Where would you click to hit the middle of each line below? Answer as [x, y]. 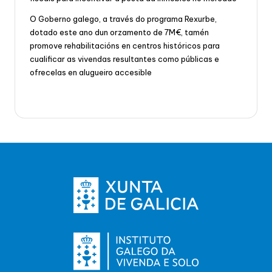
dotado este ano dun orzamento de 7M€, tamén [119, 32]
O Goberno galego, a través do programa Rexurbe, [123, 19]
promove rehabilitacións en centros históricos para [125, 45]
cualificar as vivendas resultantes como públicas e [124, 59]
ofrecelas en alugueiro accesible [91, 72]
